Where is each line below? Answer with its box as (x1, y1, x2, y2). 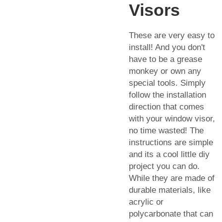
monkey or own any (129, 66, 201, 76)
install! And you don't (129, 42, 205, 52)
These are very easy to (129, 30, 215, 40)
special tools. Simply (129, 78, 206, 88)
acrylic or (129, 197, 164, 207)
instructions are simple (129, 137, 213, 147)
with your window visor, (129, 113, 215, 123)
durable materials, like (129, 185, 211, 195)
